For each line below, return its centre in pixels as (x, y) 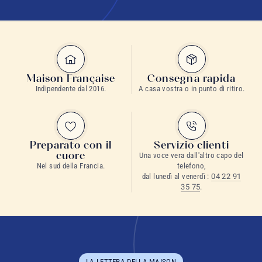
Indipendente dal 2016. (71, 89)
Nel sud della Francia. (71, 166)
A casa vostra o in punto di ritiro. (192, 89)
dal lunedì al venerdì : (177, 177)
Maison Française (71, 78)
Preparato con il (71, 145)
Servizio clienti (192, 145)
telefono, (192, 166)
